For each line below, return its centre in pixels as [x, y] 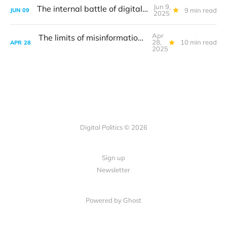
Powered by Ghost [113, 200]
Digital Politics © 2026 [113, 127]
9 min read [201, 10]
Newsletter [113, 170]
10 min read [199, 42]
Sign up [113, 158]
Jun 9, [162, 7]
